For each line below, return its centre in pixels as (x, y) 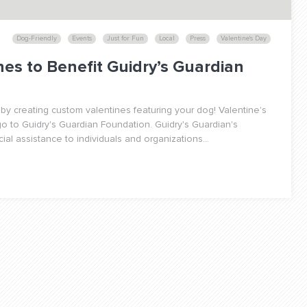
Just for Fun (125, 38)
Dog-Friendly (37, 38)
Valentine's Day (244, 38)
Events (82, 38)
